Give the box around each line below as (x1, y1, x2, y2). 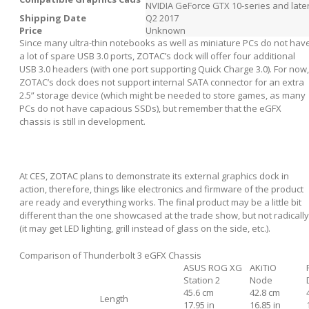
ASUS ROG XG (183, 261, 242, 274)
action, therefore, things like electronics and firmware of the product (19, 182, 303, 195)
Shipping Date (19, 12, 86, 25)
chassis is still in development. (19, 115, 146, 128)
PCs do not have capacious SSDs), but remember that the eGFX (19, 102, 281, 115)
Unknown (146, 24, 186, 37)
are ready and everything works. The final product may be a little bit (19, 195, 301, 208)
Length (100, 292, 128, 305)
